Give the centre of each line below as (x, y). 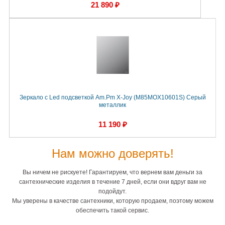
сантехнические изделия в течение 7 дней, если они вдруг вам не (113, 182)
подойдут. (113, 192)
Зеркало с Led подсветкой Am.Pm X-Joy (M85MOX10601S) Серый (113, 98)
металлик (113, 105)
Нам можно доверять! (113, 154)
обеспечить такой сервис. (113, 211)
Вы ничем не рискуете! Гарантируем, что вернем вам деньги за (113, 173)
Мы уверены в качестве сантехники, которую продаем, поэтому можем (113, 201)
